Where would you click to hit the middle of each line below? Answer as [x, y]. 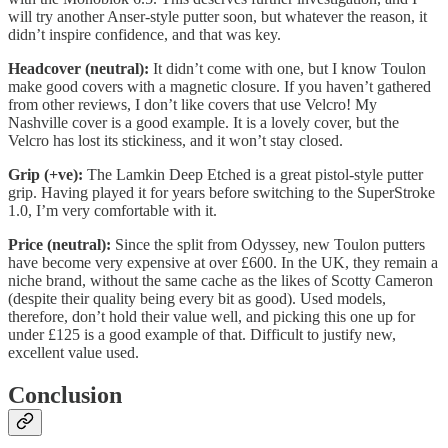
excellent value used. [73, 352]
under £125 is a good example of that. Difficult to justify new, [202, 334]
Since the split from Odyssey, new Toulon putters [268, 244]
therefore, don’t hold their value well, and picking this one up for [211, 316]
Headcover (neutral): [78, 68]
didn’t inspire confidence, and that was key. [144, 34]
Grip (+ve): [45, 174]
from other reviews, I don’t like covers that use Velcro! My [192, 104]
